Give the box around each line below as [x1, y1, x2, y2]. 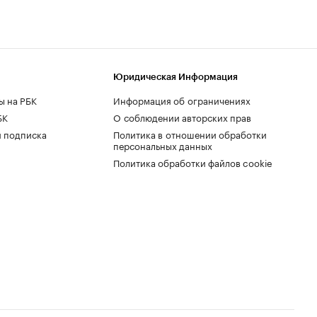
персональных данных [113, 137, 212, 152]
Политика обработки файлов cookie [113, 154, 272, 169]
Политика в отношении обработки [113, 126, 267, 141]
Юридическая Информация [113, 71, 238, 81]
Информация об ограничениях [113, 92, 250, 107]
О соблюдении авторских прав [113, 109, 251, 124]
